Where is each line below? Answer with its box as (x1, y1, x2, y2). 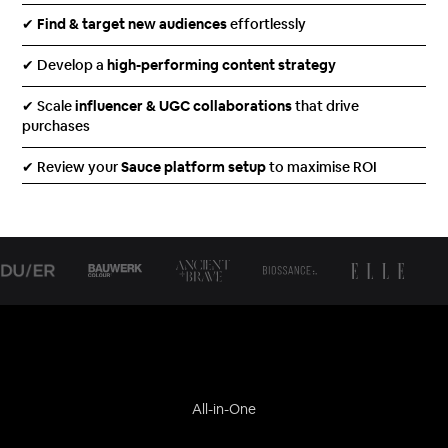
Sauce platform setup (121, 161, 267, 176)
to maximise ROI (266, 161, 378, 176)
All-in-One (192, 402, 256, 417)
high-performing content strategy (107, 59, 337, 74)
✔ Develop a (22, 59, 108, 74)
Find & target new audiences (37, 18, 228, 33)
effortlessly (227, 18, 307, 33)
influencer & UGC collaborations (75, 100, 293, 115)
